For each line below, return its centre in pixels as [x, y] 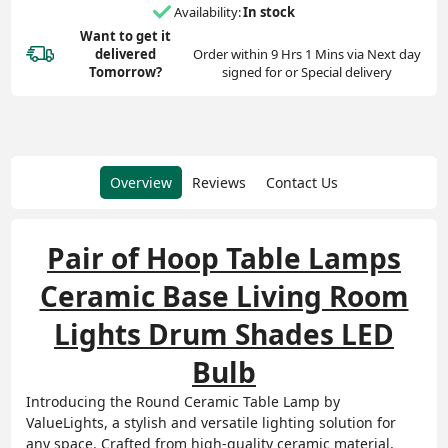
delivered [125, 53]
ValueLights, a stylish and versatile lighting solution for [211, 422]
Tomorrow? [125, 71]
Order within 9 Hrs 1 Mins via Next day [306, 53]
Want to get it [125, 35]
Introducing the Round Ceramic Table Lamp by [183, 401]
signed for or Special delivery [306, 71]
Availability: [207, 12]
